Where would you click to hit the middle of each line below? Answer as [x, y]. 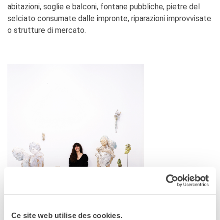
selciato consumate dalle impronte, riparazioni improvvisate [109, 18]
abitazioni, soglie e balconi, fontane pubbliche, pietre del [104, 6]
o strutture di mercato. [47, 30]
